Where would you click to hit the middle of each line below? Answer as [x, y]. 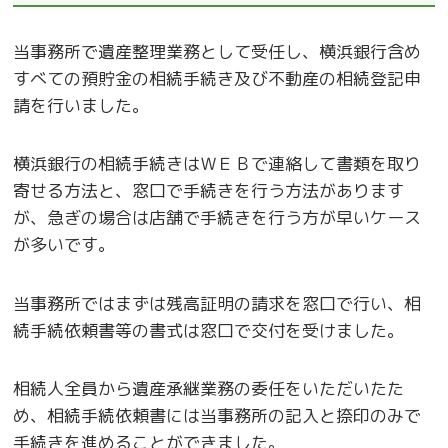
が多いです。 [64, 245]
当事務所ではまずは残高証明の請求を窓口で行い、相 [217, 303]
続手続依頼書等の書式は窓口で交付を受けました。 [209, 330]
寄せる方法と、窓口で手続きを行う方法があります [209, 191]
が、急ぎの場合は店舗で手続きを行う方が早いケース [217, 218]
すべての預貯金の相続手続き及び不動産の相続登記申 [217, 78]
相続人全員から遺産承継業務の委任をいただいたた [209, 388]
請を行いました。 [81, 105]
